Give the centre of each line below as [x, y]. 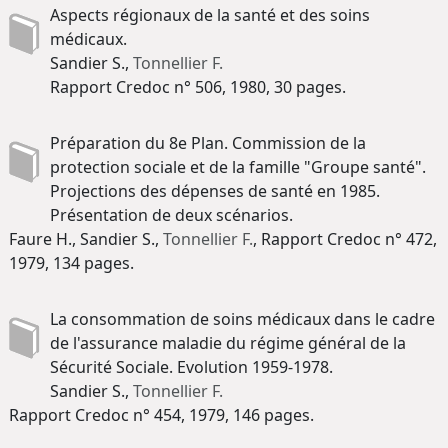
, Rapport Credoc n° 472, [345, 238]
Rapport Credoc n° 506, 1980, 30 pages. [198, 86]
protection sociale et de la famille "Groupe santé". [238, 166]
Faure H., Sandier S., [86, 238]
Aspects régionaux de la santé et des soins [210, 14]
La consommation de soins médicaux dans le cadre [242, 318]
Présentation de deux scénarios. [171, 214]
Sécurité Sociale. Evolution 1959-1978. [191, 366]
